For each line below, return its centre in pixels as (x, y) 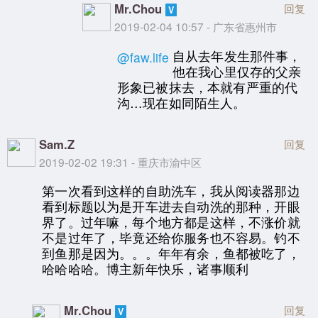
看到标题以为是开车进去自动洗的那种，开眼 (171, 207)
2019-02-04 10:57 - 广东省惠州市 (195, 27)
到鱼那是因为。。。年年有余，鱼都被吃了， (171, 253)
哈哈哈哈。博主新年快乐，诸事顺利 (146, 269)
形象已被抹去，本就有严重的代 (207, 87)
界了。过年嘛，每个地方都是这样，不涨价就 (171, 222)
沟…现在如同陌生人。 (181, 102)
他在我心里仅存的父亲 (237, 71)
